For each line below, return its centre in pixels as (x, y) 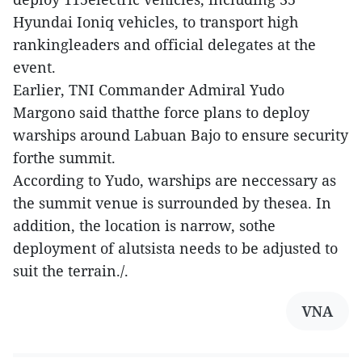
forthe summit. (64, 158)
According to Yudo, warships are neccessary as (175, 181)
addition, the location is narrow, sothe (144, 226)
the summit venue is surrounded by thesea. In (172, 203)
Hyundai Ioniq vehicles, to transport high (156, 22)
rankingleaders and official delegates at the (164, 45)
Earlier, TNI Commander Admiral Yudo (149, 90)
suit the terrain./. (71, 271)
